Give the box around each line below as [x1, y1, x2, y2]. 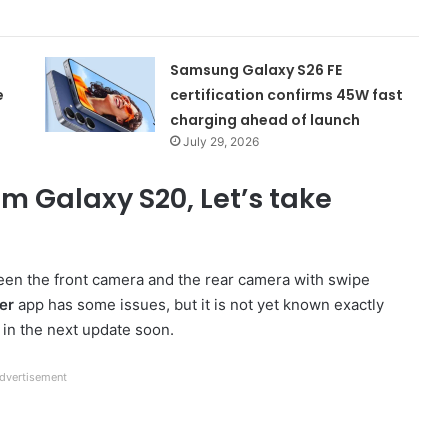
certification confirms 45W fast [170, 84, 404, 105]
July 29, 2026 [183, 133, 260, 149]
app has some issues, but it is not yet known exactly [14, 295, 384, 315]
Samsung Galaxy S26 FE [170, 59, 343, 80]
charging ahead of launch [170, 109, 361, 130]
